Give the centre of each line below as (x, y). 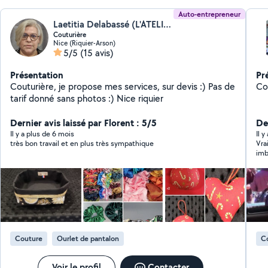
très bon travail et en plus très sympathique (82, 143)
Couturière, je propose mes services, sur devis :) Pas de (123, 86)
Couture (29, 238)
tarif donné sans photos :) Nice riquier (87, 98)
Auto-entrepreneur (209, 14)
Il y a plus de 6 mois (42, 134)
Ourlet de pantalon (88, 238)
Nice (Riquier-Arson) (85, 43)
